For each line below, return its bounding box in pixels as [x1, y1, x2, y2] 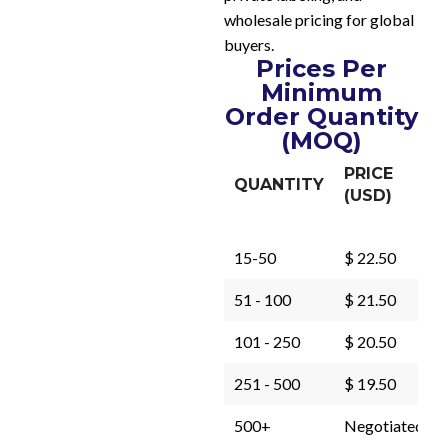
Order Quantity [224, 102, 418, 131]
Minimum [260, 78, 382, 107]
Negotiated [344, 416, 424, 435]
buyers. [224, 35, 274, 54]
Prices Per [255, 54, 387, 83]
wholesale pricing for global [224, 10, 414, 29]
